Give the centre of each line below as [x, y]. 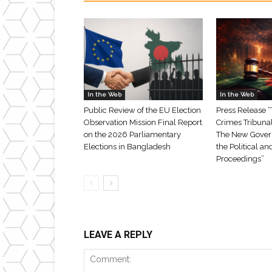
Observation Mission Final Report [143, 122]
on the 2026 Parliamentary [132, 134]
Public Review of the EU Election [142, 110]
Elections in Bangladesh [127, 146]
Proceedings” [240, 158]
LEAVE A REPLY [118, 234]
